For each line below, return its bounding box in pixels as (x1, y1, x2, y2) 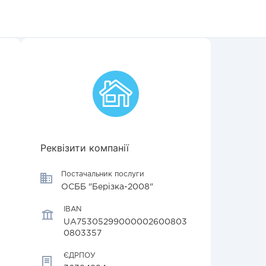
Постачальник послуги (61, 171, 144, 178)
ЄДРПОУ (64, 252, 96, 259)
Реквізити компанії (40, 142, 129, 154)
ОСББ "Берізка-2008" (61, 183, 153, 191)
